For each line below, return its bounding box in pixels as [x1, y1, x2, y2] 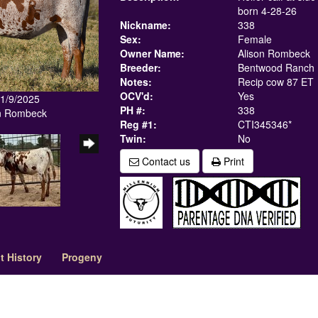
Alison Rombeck [237, 46, 310, 60]
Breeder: [120, 60, 161, 75]
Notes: [120, 75, 152, 89]
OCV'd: [120, 89, 153, 103]
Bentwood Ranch [237, 60, 314, 75]
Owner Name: [120, 46, 185, 60]
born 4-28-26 [237, 4, 297, 18]
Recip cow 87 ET [237, 75, 314, 89]
